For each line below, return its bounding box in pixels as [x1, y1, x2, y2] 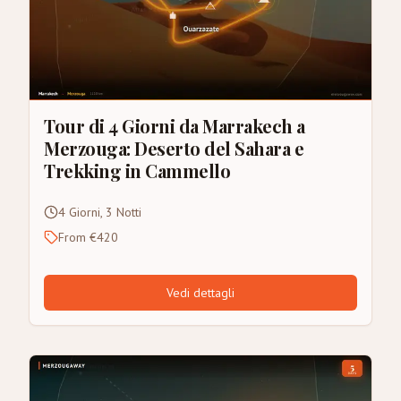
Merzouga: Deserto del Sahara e [44, 135, 303, 160]
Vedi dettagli [166, 284, 235, 301]
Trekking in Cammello [44, 158, 230, 183]
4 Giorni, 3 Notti [58, 203, 141, 220]
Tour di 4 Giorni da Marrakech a [44, 113, 305, 138]
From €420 [58, 228, 118, 245]
